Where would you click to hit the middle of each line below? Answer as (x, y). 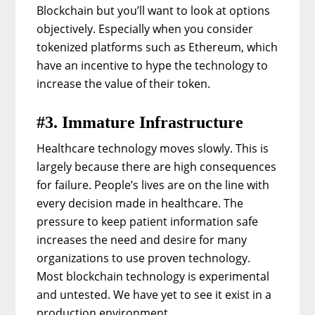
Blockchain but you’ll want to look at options (154, 10)
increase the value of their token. (124, 83)
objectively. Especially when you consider (145, 28)
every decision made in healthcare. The (140, 203)
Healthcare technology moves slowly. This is (153, 148)
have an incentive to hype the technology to (153, 65)
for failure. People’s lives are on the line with (153, 185)
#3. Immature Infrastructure (140, 122)
